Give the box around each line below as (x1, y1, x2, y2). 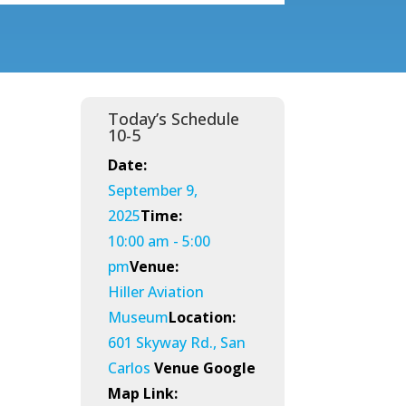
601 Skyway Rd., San (108, 333, 246, 353)
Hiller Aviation (108, 282, 205, 303)
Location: (169, 307, 237, 328)
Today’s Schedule (108, 108, 240, 130)
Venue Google (154, 358, 256, 379)
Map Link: (108, 383, 179, 404)
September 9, (108, 180, 198, 201)
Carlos (108, 358, 155, 379)
